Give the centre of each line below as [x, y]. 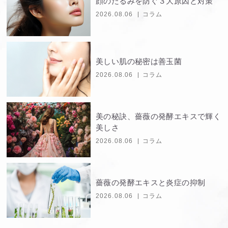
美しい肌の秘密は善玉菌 [139, 62]
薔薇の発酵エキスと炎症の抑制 [151, 183]
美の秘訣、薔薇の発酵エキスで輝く [158, 117]
